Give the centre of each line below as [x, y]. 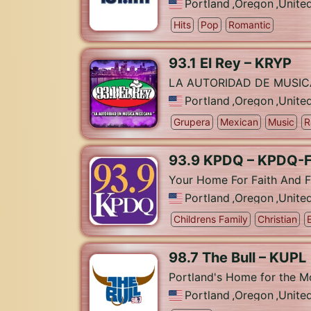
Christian [277, 219]
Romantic [250, 25]
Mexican [239, 122]
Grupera [192, 122]
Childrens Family [211, 219]
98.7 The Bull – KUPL [237, 258]
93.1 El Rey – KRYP [230, 63]
